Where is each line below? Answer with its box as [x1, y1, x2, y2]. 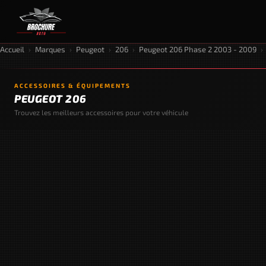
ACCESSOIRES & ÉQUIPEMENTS [14, 82, 131, 89]
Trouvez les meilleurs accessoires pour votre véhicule [14, 108, 188, 116]
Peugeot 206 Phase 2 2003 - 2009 [139, 45, 256, 54]
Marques [35, 45, 65, 54]
